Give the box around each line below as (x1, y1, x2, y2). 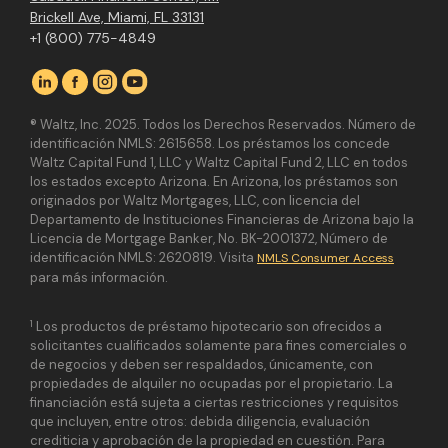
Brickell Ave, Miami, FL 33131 (30, 8, 204, 27)
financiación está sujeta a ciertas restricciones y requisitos (30, 394, 399, 412)
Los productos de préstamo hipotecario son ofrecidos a (33, 318, 382, 336)
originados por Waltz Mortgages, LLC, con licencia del (30, 192, 360, 210)
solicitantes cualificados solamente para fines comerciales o (30, 337, 407, 355)
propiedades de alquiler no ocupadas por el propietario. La (30, 375, 393, 393)
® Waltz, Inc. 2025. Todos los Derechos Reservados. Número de (30, 116, 416, 134)
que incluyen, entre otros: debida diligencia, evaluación (30, 413, 370, 431)
